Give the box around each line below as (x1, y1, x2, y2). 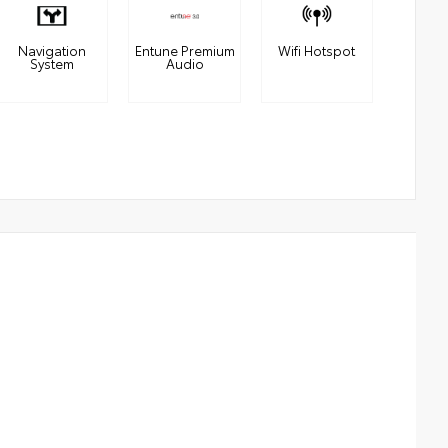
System (30, 54, 75, 72)
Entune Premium (134, 41, 235, 59)
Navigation (18, 41, 87, 59)
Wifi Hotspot (278, 41, 356, 59)
